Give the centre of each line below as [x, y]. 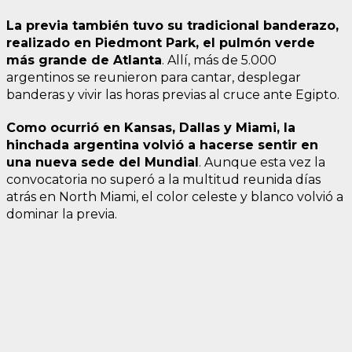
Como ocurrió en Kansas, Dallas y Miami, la [151, 128]
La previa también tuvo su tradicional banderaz [167, 26]
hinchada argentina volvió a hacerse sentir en [162, 145]
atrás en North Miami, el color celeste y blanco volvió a [175, 197]
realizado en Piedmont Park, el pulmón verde [161, 43]
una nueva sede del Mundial [103, 163]
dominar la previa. [62, 214]
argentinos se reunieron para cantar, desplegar [154, 78]
